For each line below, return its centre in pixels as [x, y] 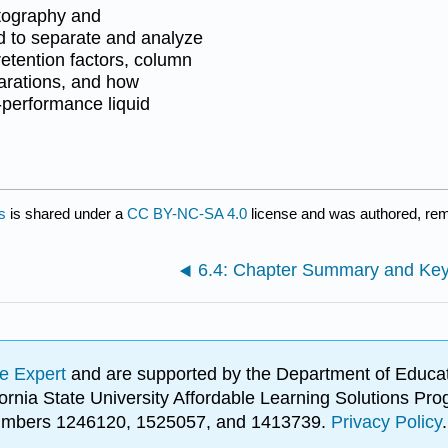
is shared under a [66, 213]
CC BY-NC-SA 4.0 [187, 213]
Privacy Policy [386, 422]
